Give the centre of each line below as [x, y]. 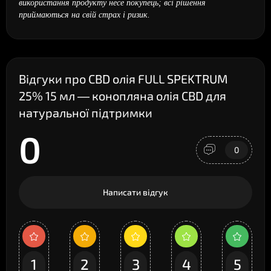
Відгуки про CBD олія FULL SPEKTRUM [123, 79]
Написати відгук [135, 192]
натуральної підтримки [86, 113]
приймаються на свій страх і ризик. [84, 15]
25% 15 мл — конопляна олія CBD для [122, 96]
